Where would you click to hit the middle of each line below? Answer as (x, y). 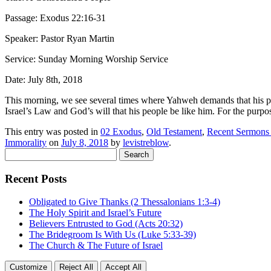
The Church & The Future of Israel (96, 246)
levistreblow (146, 142)
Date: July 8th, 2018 (44, 79)
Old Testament (174, 131)
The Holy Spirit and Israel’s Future (95, 213)
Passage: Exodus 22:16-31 (55, 18)
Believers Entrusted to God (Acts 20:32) (106, 224)
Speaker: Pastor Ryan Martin (60, 38)
